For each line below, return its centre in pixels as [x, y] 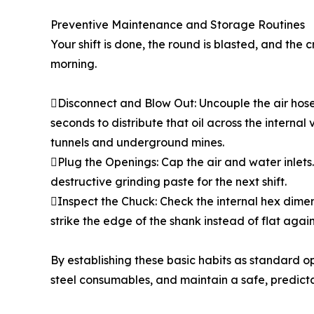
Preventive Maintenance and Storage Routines [178, 24]
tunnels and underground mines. [137, 142]
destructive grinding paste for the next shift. [169, 181]
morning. [74, 63]
